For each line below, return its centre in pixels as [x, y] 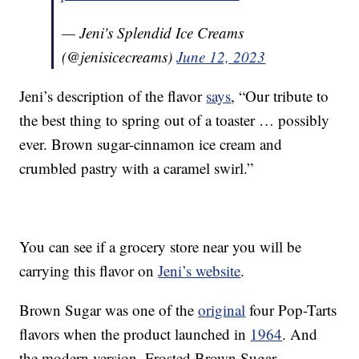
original [222, 310]
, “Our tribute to [280, 96]
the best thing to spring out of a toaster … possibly [175, 120]
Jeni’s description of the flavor [113, 96]
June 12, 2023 [221, 57]
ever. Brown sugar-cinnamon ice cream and [151, 144]
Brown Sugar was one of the [109, 310]
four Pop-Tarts [291, 310]
